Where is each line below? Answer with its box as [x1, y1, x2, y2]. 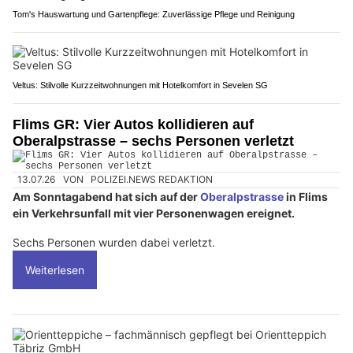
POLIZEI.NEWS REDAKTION [91, 173, 214, 186]
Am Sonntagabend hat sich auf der [13, 189, 200, 203]
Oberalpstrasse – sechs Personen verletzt [13, 133, 294, 150]
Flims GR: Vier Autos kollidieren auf [13, 117, 254, 133]
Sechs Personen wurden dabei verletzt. [13, 235, 215, 249]
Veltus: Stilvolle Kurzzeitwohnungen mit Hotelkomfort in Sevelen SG [13, 80, 268, 91]
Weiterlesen [25, 262, 84, 277]
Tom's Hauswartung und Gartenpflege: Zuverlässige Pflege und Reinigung [13, 9, 295, 20]
